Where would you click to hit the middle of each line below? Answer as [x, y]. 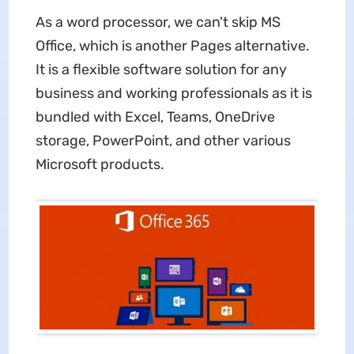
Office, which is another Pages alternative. [172, 46]
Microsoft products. [100, 165]
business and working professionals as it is [173, 94]
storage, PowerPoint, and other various [163, 141]
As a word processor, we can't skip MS [158, 23]
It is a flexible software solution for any [161, 70]
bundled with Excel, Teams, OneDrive [155, 117]
